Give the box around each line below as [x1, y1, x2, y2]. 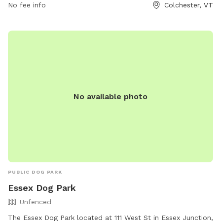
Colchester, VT [164, 1, 213, 9]
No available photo [74, 91, 147, 101]
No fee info [8, 1, 46, 9]
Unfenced [20, 197, 51, 206]
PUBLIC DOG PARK [8, 169, 62, 175]
